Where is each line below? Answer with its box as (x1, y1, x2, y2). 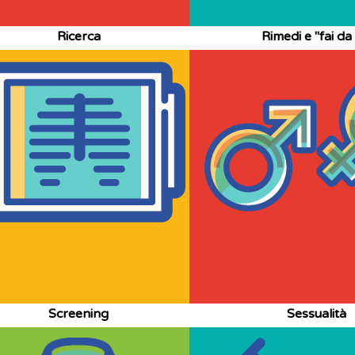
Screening (48, 306, 109, 322)
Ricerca (56, 29, 101, 44)
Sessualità (286, 306, 346, 322)
